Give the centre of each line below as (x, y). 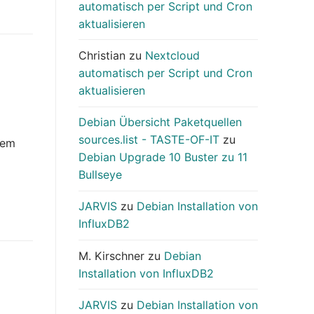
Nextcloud (172, 56)
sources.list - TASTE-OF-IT (149, 140)
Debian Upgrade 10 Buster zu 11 (163, 157)
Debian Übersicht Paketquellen (160, 122)
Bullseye (100, 175)
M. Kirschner (111, 255)
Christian (102, 56)
